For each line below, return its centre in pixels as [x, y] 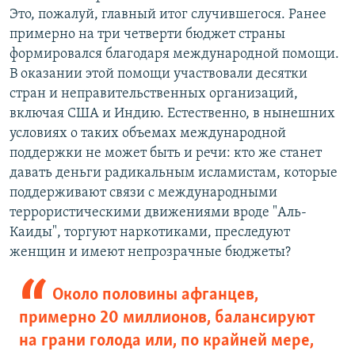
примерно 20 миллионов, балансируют [167, 318]
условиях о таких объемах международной [148, 133]
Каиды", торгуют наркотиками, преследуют [150, 232]
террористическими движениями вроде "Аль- [158, 212]
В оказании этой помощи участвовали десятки [158, 74]
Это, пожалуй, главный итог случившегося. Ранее [168, 14]
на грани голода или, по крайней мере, [166, 341]
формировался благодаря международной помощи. [174, 54]
